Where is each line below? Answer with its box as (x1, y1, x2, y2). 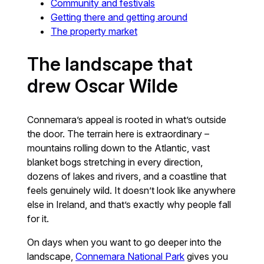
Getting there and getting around (51, 11, 188, 23)
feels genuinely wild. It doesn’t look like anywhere (27, 184, 236, 196)
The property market (51, 25, 138, 37)
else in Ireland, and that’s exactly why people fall (27, 198, 232, 210)
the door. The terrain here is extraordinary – (27, 127, 210, 140)
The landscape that (27, 52, 193, 75)
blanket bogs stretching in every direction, (27, 156, 203, 168)
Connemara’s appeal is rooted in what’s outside (27, 113, 227, 126)
